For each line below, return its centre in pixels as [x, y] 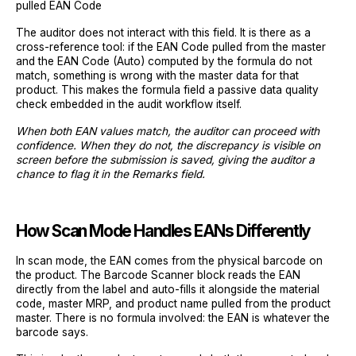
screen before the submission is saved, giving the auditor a [165, 159]
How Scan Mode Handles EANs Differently [163, 230]
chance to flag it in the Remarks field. [110, 174]
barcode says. [52, 332]
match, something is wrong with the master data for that [157, 75]
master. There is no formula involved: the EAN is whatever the [173, 317]
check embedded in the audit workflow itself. [129, 104]
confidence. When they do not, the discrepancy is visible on [168, 145]
